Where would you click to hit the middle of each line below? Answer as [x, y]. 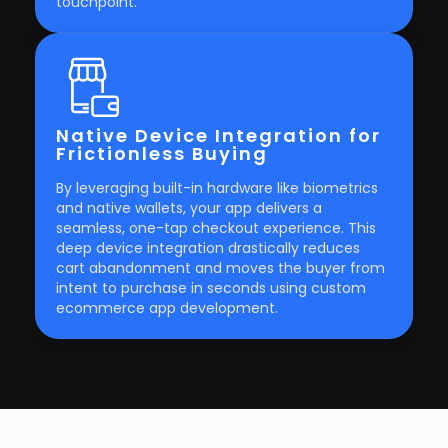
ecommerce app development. [167, 308]
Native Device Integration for [218, 135]
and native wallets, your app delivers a [189, 208]
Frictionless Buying [162, 153]
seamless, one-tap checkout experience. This [216, 228]
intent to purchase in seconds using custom [211, 288]
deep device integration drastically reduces [208, 248]
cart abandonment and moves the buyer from [220, 268]
